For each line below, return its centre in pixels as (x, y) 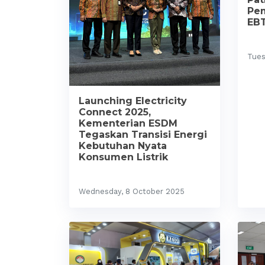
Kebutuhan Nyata (123, 146)
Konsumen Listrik (123, 157)
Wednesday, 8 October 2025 (132, 191)
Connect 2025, (115, 112)
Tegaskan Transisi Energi (143, 135)
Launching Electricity (133, 101)
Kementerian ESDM (128, 123)
